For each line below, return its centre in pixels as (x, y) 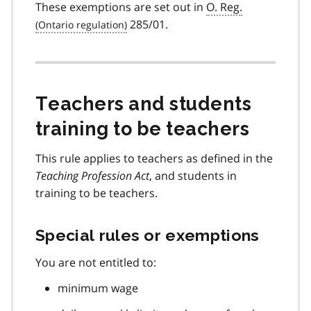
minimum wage (98, 288)
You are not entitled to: (96, 262)
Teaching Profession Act (92, 175)
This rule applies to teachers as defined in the (154, 158)
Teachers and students (144, 103)
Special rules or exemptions (148, 235)
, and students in (193, 175)
